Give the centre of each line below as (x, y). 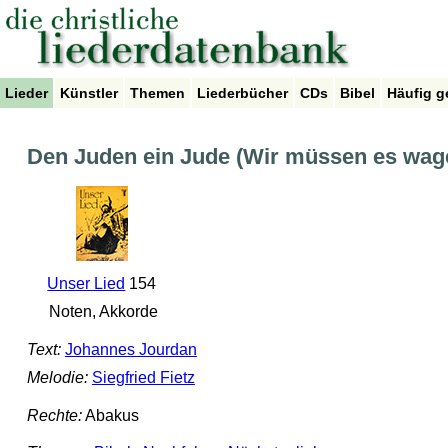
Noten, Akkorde (102, 312)
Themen (157, 93)
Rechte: (54, 415)
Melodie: (57, 378)
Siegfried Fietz (143, 378)
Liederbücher (242, 93)
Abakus (110, 415)
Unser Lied (86, 284)
